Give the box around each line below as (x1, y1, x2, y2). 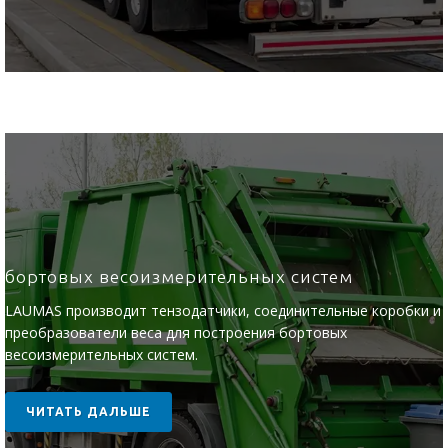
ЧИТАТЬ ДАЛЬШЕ (26, 405, 151, 418)
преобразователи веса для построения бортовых (5, 323, 347, 342)
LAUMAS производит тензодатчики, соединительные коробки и (5, 301, 441, 320)
